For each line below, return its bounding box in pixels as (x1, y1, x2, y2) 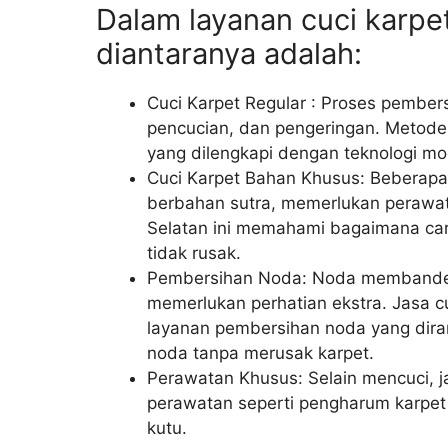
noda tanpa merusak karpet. (147, 343, 374, 364)
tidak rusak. (147, 243, 241, 264)
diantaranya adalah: (96, 36, 362, 72)
